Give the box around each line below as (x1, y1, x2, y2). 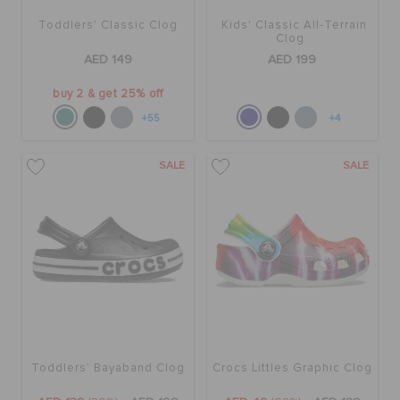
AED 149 (83, 54, 132, 67)
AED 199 (268, 54, 317, 67)
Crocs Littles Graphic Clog (212, 362, 372, 374)
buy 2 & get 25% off (53, 88, 163, 101)
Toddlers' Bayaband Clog (30, 362, 185, 374)
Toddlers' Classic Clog (37, 20, 178, 32)
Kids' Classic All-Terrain (221, 20, 368, 32)
